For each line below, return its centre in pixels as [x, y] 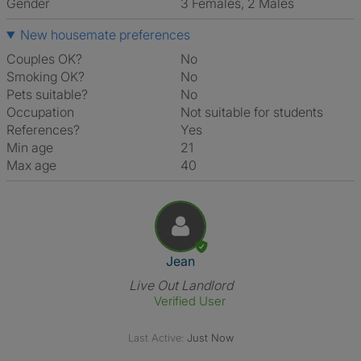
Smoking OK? [46, 77]
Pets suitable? [47, 94]
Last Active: [156, 338]
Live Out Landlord [180, 285]
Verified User [190, 301]
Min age [30, 147]
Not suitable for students [257, 112]
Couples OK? [44, 59]
